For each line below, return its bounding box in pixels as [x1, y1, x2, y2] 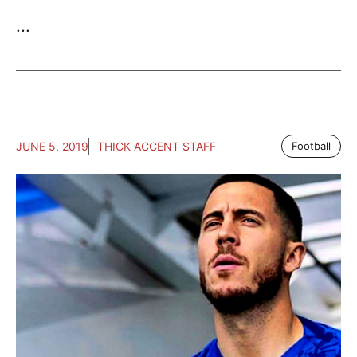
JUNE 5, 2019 [16, 139, 88, 154]
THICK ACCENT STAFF [97, 139, 216, 154]
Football [292, 139, 331, 153]
